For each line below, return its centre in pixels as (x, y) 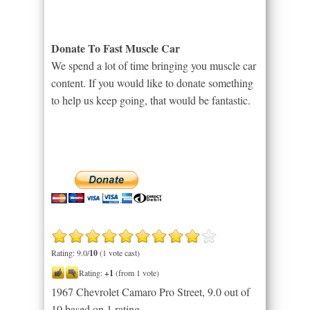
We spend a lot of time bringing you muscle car (154, 65)
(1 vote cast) (119, 252)
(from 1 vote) (136, 272)
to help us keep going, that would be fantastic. (151, 100)
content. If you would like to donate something (152, 82)
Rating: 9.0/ (70, 252)
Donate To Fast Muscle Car (116, 48)
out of (236, 291)
